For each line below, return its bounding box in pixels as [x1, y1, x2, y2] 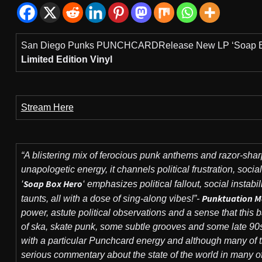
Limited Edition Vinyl [20, 54, 112, 64]
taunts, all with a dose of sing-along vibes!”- [20, 194, 202, 204]
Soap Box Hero [23, 178, 82, 189]
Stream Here [20, 102, 74, 112]
